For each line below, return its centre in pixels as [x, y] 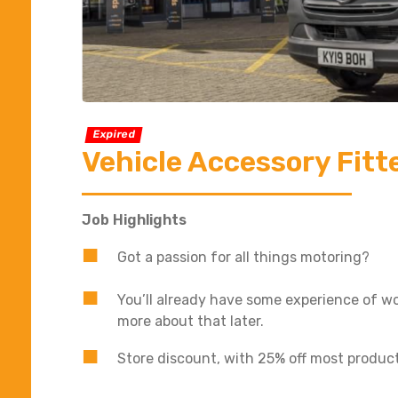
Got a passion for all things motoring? [243, 257]
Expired [114, 135]
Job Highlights [134, 219]
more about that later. [191, 321]
